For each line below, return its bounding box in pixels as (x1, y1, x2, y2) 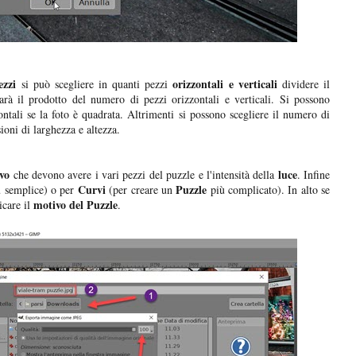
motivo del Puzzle (33, 196, 118, 214)
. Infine (296, 167, 331, 183)
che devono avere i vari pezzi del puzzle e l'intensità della (10, 167, 278, 183)
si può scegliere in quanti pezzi (16, 76, 173, 92)
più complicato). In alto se (207, 182, 331, 198)
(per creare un (105, 182, 176, 198)
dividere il (277, 76, 331, 92)
